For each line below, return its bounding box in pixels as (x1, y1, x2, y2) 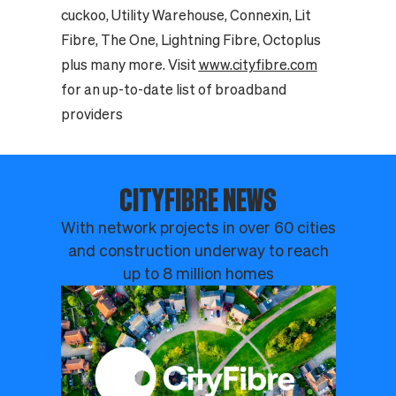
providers (60, 106, 123, 123)
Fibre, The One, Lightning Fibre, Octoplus (60, 32, 321, 49)
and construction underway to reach (67, 242, 329, 260)
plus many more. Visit (60, 57, 199, 73)
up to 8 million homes (122, 265, 274, 283)
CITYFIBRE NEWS (119, 183, 277, 217)
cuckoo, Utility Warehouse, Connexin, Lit (60, 7, 311, 24)
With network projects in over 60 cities (60, 219, 336, 237)
